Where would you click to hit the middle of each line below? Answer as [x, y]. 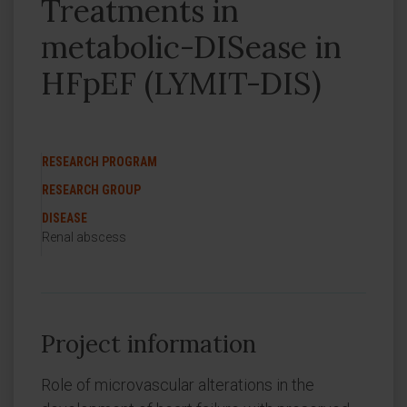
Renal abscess [84, 237]
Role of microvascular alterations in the [178, 385]
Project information [149, 344]
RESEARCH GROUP [91, 190]
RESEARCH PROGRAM [99, 162]
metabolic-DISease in [191, 47]
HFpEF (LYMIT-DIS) [181, 83]
